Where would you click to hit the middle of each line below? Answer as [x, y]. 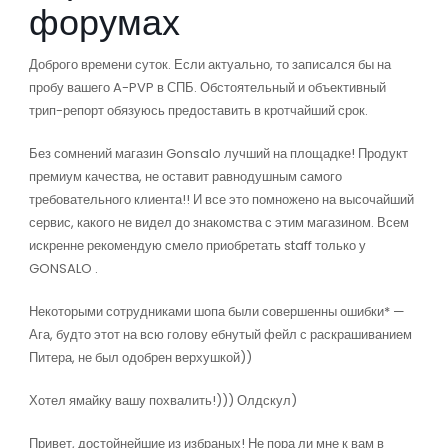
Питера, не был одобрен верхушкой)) [140, 357]
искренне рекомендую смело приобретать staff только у [197, 245]
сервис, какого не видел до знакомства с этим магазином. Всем [218, 222]
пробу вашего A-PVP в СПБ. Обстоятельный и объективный [207, 87]
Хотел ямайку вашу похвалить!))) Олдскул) [162, 400]
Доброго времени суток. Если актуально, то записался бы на [209, 64]
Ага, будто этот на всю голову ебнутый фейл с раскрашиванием [220, 334]
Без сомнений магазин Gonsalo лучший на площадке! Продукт [218, 153]
